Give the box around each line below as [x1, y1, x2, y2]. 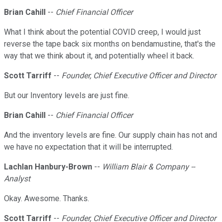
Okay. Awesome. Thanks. [4, 194, 89, 204]
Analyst [4, 174, 30, 184]
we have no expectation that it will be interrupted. [4, 142, 173, 152]
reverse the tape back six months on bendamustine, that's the [4, 39, 216, 49]
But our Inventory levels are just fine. [4, 91, 129, 101]
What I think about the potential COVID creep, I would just [4, 27, 201, 37]
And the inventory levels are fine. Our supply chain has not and [4, 130, 217, 140]
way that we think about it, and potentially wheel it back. [4, 51, 194, 61]
